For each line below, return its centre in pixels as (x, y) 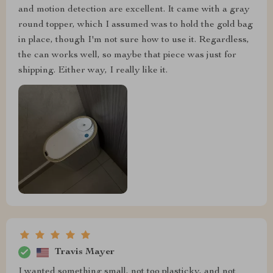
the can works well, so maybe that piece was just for (127, 55)
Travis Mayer (85, 252)
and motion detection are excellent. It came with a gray (134, 9)
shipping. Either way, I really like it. (93, 70)
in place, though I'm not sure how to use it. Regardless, (134, 40)
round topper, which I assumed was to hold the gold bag (136, 25)
